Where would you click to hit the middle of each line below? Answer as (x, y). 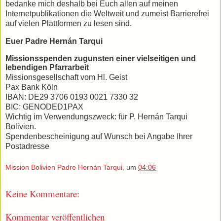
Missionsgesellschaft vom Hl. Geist (66, 77)
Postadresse (27, 146)
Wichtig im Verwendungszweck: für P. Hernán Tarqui (96, 116)
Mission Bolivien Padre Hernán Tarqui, (65, 167)
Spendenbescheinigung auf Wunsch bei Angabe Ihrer (99, 136)
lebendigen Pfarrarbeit (47, 67)
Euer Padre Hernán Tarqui (55, 41)
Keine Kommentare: (42, 194)
